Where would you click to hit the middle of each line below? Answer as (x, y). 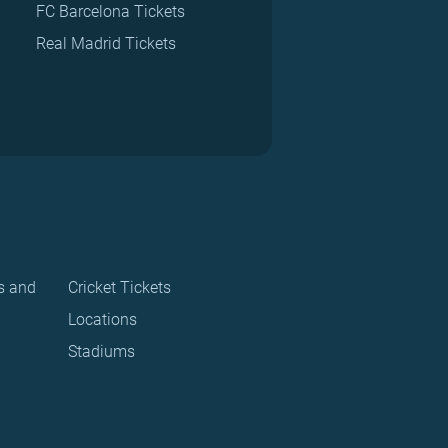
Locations (102, 320)
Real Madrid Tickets (106, 44)
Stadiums (101, 352)
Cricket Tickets (119, 288)
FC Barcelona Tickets (110, 12)
